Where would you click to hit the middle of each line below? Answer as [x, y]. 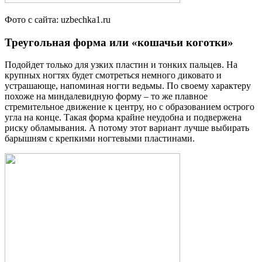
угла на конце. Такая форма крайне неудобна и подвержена [123, 118]
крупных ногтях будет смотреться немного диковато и [113, 75]
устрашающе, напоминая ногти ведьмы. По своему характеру [128, 86]
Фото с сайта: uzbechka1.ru [58, 19]
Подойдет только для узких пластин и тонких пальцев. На [121, 65]
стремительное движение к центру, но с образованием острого [130, 107]
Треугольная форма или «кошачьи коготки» [119, 42]
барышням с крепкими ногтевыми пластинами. [100, 139]
